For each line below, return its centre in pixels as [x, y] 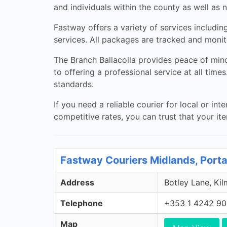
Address [77, 182]
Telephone [82, 203]
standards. [74, 84]
